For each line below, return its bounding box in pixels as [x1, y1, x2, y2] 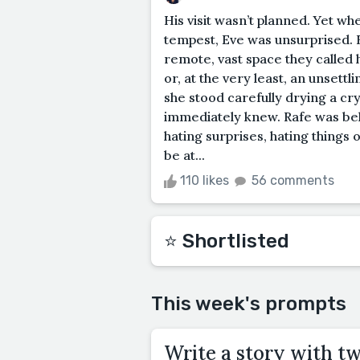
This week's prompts [151, 292, 346, 315]
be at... [164, 146, 205, 163]
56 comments [252, 172, 334, 188]
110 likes [177, 172, 232, 188]
